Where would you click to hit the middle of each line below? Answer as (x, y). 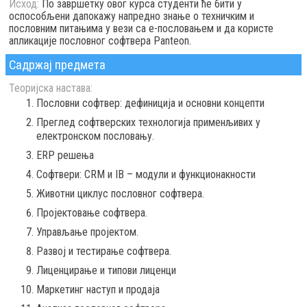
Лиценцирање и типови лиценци (106, 271)
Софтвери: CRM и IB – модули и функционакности (146, 175)
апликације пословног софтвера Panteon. (100, 41)
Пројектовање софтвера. (92, 213)
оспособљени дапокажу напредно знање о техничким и (132, 16)
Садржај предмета (57, 65)
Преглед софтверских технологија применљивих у (148, 123)
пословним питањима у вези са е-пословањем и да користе (141, 28)
